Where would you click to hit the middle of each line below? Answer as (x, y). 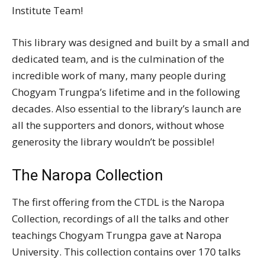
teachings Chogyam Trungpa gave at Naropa (117, 235)
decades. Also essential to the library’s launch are (127, 108)
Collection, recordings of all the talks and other (120, 218)
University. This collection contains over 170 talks (126, 251)
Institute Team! (47, 10)
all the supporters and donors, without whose (118, 125)
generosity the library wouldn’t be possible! (113, 141)
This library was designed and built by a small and (131, 42)
